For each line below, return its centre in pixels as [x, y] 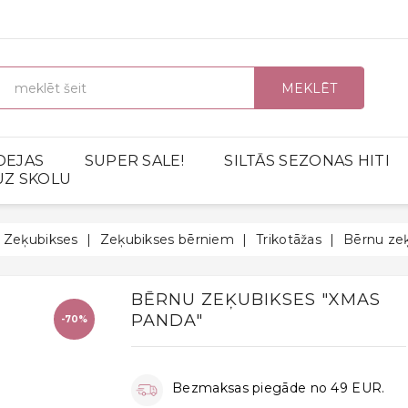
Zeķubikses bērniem [167, 240]
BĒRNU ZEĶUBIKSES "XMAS [256, 300]
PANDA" [168, 321]
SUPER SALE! [134, 160]
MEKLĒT [309, 88]
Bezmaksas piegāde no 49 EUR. [279, 388]
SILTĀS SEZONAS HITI [307, 160]
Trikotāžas [289, 240]
